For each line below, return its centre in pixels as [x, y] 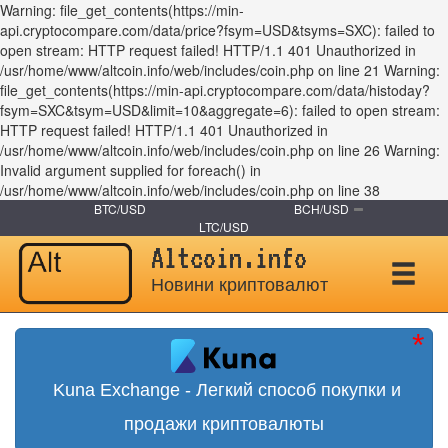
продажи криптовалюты [224, 424]
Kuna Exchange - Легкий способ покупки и [224, 390]
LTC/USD [224, 226]
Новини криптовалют [239, 285]
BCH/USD [321, 208]
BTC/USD [119, 208]
